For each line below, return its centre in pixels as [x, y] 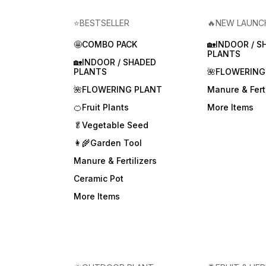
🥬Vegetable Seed [111, 125]
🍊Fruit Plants [102, 107]
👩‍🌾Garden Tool [108, 142]
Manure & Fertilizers [115, 160]
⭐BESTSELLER [102, 23]
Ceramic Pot [99, 178]
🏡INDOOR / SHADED [115, 62]
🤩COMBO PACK [106, 44]
